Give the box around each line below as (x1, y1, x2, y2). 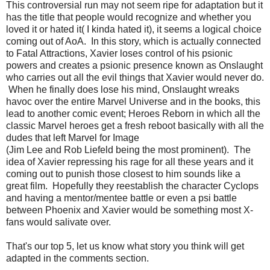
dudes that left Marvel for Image (6, 132, 139, 143)
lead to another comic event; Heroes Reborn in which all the (6, 108, 260, 119)
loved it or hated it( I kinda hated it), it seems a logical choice (6, 24, 262, 34)
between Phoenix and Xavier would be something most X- (6, 204, 253, 215)
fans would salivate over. (6, 216, 111, 227)
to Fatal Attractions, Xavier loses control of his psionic (6, 48, 233, 58)
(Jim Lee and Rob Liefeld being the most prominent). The (6, 144, 251, 155)
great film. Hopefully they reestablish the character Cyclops (6, 180, 259, 191)
